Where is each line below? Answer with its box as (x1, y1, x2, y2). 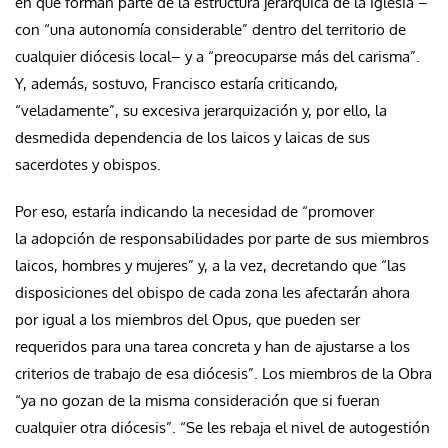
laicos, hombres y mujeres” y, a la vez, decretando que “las (15, 255, 406, 275)
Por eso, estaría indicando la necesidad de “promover (15, 201, 374, 221)
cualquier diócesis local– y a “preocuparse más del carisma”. (15, 46, 420, 66)
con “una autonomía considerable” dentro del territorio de (15, 19, 406, 39)
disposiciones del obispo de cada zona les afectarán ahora (15, 282, 410, 302)
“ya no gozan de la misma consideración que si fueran (15, 390, 380, 410)
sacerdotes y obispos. (15, 154, 165, 174)
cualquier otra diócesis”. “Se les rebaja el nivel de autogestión (15, 417, 430, 437)
